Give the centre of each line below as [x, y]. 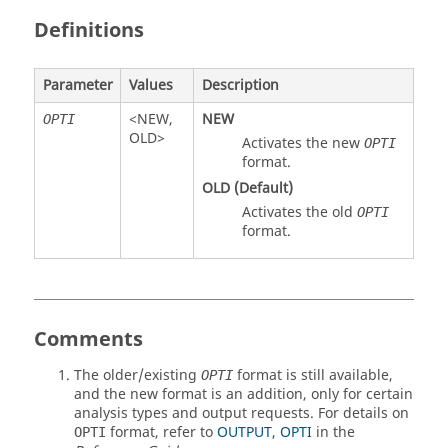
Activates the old [299, 212]
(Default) [261, 188]
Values [150, 85]
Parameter [77, 85]
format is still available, [313, 375]
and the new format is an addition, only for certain [243, 394]
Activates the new [302, 143]
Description [240, 85]
